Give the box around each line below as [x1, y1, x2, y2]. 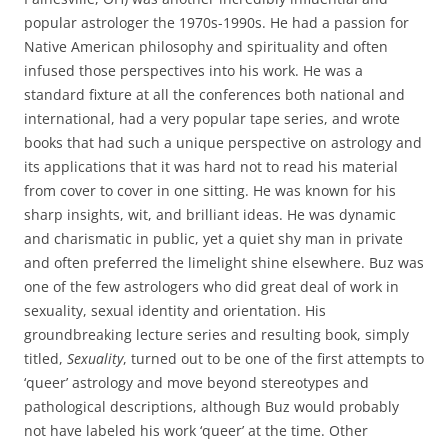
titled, [24, 348, 67, 368]
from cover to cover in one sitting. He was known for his [24, 180, 396, 200]
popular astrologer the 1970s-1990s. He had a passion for [24, 12, 409, 32]
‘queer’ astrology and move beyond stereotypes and [24, 372, 369, 392]
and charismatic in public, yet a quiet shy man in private [24, 228, 403, 248]
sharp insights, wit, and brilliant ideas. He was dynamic [24, 204, 396, 224]
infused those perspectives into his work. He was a [24, 60, 363, 80]
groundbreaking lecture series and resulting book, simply [24, 324, 409, 344]
